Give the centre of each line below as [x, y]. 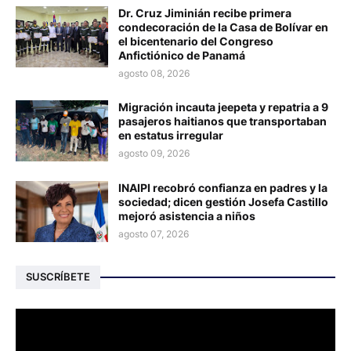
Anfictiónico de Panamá [182, 55]
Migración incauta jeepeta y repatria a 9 [223, 107]
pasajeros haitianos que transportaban [223, 121]
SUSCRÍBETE [58, 277]
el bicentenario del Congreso [196, 41]
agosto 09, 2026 [154, 153]
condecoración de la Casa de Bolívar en [223, 27]
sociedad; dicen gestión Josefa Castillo [223, 201]
